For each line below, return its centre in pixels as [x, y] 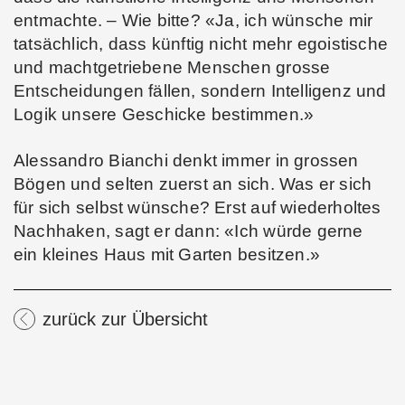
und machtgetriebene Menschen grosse [172, 68]
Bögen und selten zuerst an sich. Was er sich [193, 184]
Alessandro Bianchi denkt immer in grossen [186, 161]
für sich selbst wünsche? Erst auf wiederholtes [198, 208]
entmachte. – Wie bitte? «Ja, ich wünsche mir [193, 21]
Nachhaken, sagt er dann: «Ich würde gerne [188, 231]
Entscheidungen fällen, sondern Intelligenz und [200, 91]
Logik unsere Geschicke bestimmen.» [166, 115]
